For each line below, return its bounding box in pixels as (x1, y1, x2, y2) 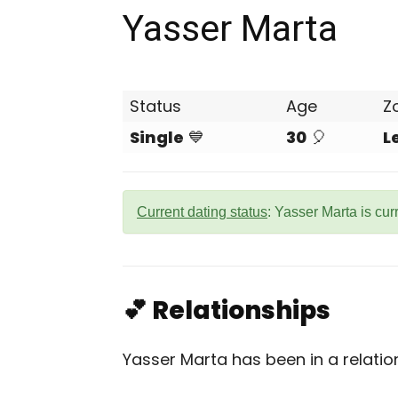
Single (130, 126, 184, 148)
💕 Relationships (123, 293, 330, 328)
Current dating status (137, 204, 267, 219)
